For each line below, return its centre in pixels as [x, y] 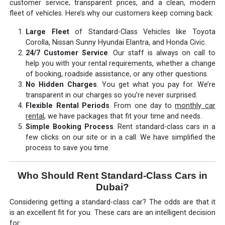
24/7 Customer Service [67, 53]
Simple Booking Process [70, 127]
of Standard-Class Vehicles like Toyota [142, 32]
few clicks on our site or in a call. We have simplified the [121, 137]
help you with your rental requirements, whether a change [121, 63]
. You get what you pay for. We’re [156, 84]
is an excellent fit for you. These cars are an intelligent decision [113, 212]
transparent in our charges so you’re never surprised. [112, 95]
